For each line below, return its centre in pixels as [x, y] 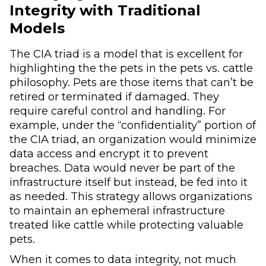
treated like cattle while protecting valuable [126, 225]
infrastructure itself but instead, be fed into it [129, 182]
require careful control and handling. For [118, 111]
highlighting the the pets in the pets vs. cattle [131, 68]
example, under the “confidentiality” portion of [133, 125]
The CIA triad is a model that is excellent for [126, 54]
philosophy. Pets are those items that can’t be [132, 83]
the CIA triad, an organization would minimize [133, 140]
